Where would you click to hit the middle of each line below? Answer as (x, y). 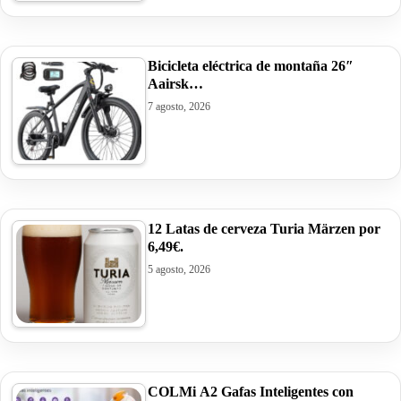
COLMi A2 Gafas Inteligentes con (251, 391)
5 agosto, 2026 (179, 269)
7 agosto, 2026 (179, 106)
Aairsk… (175, 83)
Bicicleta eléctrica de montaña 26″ (251, 65)
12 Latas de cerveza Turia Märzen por (264, 228)
